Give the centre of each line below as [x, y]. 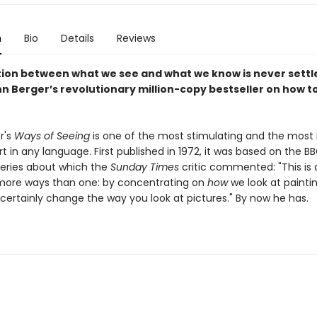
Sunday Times [144, 167]
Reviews [136, 38]
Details [77, 38]
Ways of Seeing [52, 136]
